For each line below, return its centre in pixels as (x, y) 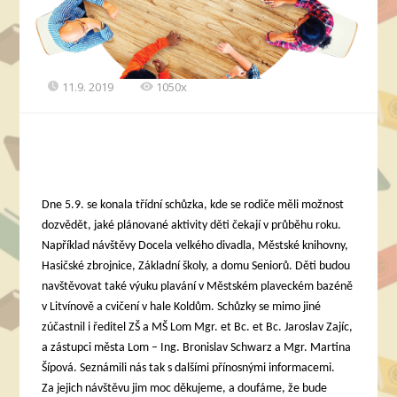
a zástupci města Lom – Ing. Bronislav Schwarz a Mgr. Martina (197, 348)
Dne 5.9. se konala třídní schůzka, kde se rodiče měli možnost (193, 206)
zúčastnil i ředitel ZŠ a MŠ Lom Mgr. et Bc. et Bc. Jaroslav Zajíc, (198, 328)
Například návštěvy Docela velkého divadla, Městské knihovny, (195, 246)
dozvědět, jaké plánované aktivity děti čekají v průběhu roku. (192, 226)
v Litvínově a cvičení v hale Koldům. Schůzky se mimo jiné (182, 307)
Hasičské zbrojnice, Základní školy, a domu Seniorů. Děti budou (196, 267)
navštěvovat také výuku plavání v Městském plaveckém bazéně (198, 287)
